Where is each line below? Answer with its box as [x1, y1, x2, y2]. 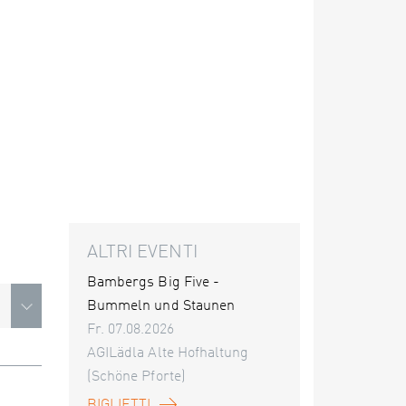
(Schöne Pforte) [87, 370, 186, 384]
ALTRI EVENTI [87, 244, 198, 262]
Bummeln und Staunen [87, 299, 235, 314]
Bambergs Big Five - [87, 275, 219, 290]
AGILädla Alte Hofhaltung [87, 346, 249, 361]
